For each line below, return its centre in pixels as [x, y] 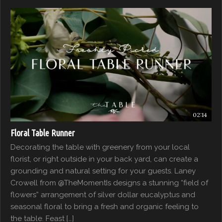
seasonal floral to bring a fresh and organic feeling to [105, 206]
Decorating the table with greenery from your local [100, 147]
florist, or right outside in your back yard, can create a [104, 159]
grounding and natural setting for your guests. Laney [103, 171]
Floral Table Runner [43, 133]
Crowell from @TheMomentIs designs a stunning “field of [109, 183]
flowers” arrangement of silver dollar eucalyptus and [103, 194]
